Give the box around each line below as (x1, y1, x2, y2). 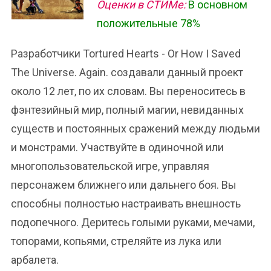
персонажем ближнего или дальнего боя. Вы (11, 178, 237, 191)
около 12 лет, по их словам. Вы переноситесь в (11, 85, 246, 97)
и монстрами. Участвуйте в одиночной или (11, 141, 224, 154)
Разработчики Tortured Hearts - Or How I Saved (11, 47, 241, 60)
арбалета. (11, 253, 59, 266)
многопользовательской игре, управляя (11, 160, 209, 172)
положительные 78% (97, 17, 200, 30)
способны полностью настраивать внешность (11, 197, 241, 210)
